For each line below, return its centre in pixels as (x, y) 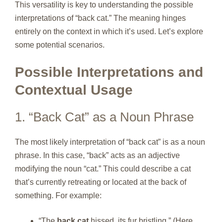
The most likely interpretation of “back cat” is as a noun (110, 142)
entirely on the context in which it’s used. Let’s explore (109, 31)
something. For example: (58, 195)
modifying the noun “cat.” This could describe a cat (103, 168)
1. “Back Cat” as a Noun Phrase (104, 117)
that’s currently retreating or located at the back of (101, 182)
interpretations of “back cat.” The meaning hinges (100, 18)
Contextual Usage (74, 90)
